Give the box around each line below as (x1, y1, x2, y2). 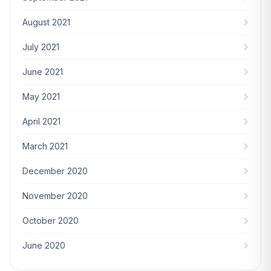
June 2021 (22, 66, 63, 77)
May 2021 (22, 91, 60, 102)
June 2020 (22, 240, 65, 250)
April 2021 (22, 116, 60, 126)
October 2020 (22, 215, 79, 226)
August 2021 (22, 16, 70, 27)
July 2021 (22, 41, 59, 52)
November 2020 (22, 190, 88, 201)
